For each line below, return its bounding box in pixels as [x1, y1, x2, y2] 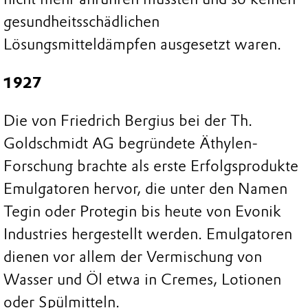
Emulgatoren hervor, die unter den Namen [3, 179, 287, 199]
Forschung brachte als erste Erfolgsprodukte [3, 157, 298, 176]
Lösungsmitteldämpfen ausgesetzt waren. [3, 35, 281, 54]
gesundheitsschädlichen [3, 12, 159, 32]
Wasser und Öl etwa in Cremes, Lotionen [3, 270, 281, 289]
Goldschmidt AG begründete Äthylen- [3, 134, 258, 153]
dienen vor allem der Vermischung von [3, 247, 262, 267]
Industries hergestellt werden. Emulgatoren [3, 225, 292, 244]
